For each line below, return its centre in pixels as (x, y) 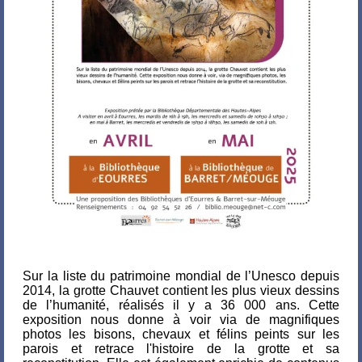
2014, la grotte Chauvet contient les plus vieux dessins (181, 290)
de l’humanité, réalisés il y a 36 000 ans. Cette (181, 305)
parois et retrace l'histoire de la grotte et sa (181, 349)
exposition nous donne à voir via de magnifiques (181, 320)
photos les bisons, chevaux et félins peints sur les (181, 334)
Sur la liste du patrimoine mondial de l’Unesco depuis (181, 276)
